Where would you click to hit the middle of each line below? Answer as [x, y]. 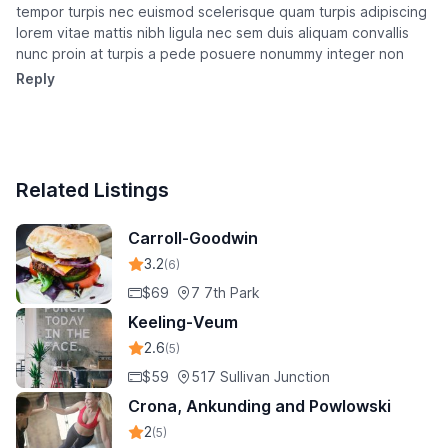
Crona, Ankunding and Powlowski [259, 406]
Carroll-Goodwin [193, 238]
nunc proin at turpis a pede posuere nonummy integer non [210, 54]
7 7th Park [225, 293]
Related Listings [92, 190]
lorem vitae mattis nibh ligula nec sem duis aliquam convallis [212, 33]
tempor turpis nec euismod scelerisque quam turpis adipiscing [221, 12]
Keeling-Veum [183, 322]
